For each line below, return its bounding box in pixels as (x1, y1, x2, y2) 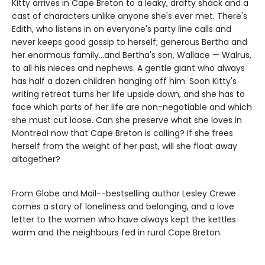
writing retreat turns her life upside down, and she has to (12, 88, 245, 100)
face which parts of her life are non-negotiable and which (12, 101, 252, 113)
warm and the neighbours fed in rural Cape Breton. (12, 226, 222, 238)
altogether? (12, 153, 60, 165)
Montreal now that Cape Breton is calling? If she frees (12, 127, 233, 139)
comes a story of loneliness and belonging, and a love (12, 200, 234, 212)
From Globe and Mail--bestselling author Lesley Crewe (12, 187, 236, 199)
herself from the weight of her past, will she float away (12, 140, 237, 152)
